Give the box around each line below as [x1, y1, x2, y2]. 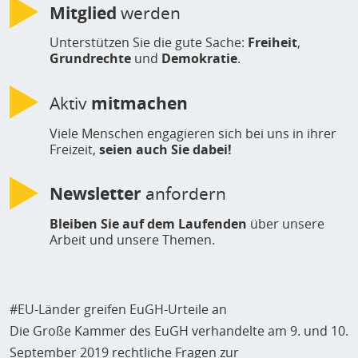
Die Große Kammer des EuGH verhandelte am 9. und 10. [10, 322, 348, 340]
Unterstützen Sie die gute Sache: [50, 34, 248, 52]
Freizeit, [50, 140, 99, 158]
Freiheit [248, 34, 297, 52]
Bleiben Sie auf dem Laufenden [50, 215, 247, 233]
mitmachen [91, 90, 188, 114]
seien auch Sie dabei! [99, 140, 232, 158]
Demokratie [161, 50, 237, 68]
